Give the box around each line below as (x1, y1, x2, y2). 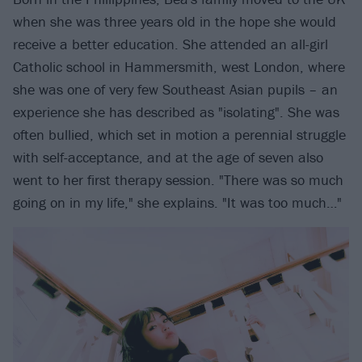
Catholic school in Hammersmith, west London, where (13, 57, 345, 76)
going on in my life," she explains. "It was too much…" (13, 192, 342, 212)
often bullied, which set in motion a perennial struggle (13, 124, 346, 144)
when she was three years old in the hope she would (13, 11, 336, 31)
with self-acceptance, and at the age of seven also (13, 147, 323, 166)
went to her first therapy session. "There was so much (13, 170, 343, 189)
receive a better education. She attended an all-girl (13, 34, 328, 53)
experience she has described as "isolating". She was (13, 102, 339, 121)
